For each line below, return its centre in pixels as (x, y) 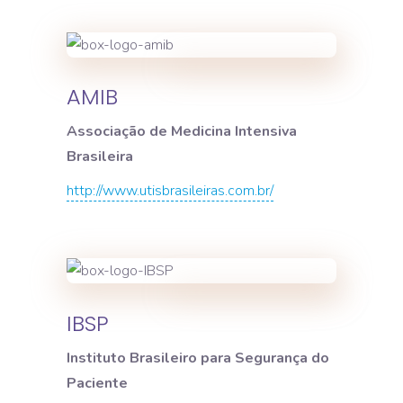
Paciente (97, 383)
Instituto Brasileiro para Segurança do (198, 358)
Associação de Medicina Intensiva (182, 132)
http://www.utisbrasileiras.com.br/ (170, 191)
